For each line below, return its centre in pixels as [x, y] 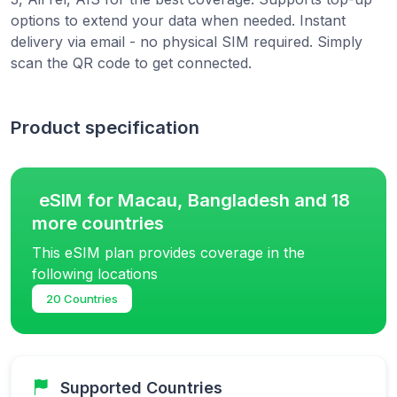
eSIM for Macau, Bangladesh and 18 [195, 199]
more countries [98, 222]
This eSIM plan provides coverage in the [168, 252]
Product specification [105, 127]
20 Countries [82, 298]
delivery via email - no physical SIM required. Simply [187, 41]
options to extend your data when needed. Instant [178, 20]
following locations [95, 273]
